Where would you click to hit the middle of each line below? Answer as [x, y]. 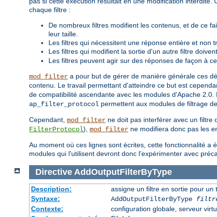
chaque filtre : [50, 10]
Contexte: [47, 209]
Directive [54, 172]
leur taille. [63, 34]
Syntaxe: [45, 198]
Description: [51, 189]
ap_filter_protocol [64, 104]
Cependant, [48, 120]
